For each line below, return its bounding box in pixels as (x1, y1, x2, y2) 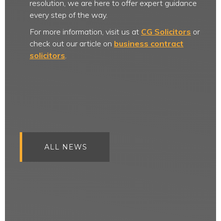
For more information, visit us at (30, 27, 141, 37)
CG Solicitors (141, 27, 191, 37)
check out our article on (30, 38, 114, 48)
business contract (114, 38, 184, 48)
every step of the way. (30, 10, 108, 20)
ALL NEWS (44, 143, 87, 151)
